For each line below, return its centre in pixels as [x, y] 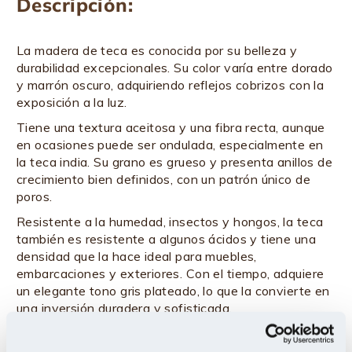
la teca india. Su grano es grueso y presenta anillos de [175, 162]
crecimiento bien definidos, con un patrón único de [164, 179]
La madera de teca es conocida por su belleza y [157, 50]
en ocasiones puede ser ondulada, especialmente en [170, 145]
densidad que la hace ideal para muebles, [137, 256]
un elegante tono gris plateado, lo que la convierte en [173, 291]
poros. [35, 196]
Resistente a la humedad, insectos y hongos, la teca [170, 222]
